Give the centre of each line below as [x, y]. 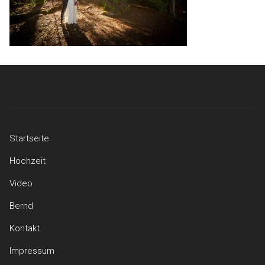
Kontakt [25, 228]
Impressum [32, 251]
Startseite [29, 138]
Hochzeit [28, 161]
